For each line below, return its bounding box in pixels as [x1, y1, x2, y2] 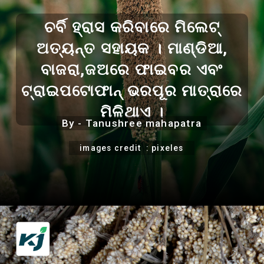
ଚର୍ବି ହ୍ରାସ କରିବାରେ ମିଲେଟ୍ [44, 18, 220, 36]
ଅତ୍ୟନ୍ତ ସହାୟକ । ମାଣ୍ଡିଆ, [36, 39, 228, 57]
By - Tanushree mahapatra [61, 117, 202, 130]
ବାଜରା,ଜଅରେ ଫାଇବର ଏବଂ [41, 60, 223, 78]
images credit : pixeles [80, 143, 184, 153]
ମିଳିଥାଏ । [100, 103, 164, 121]
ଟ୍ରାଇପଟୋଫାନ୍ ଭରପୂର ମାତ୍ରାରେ [21, 81, 243, 100]
